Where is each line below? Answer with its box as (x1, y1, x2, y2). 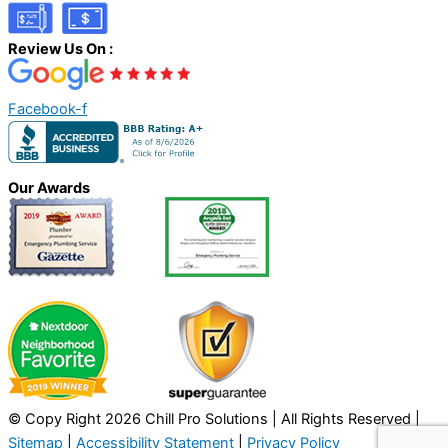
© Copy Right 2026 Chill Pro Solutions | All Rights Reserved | (8, 409, 420, 428)
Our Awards (8, 178, 90, 197)
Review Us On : (8, 39, 113, 58)
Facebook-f (8, 99, 87, 118)
